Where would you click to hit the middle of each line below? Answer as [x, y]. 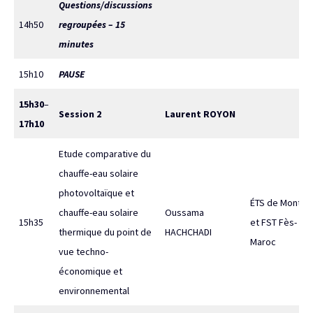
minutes [76, 44]
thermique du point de [105, 232]
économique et [90, 271]
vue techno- [83, 252]
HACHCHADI [188, 232]
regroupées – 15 [92, 24]
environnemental [94, 291]
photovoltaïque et [96, 193]
